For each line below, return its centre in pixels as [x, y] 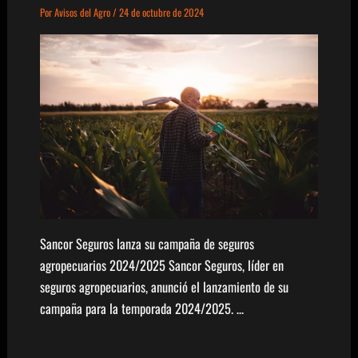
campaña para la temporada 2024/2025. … [141, 308]
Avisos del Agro [83, 13]
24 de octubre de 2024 [161, 13]
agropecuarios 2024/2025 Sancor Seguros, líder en [161, 265]
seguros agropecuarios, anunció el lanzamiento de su [164, 286]
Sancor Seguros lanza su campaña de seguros [147, 243]
